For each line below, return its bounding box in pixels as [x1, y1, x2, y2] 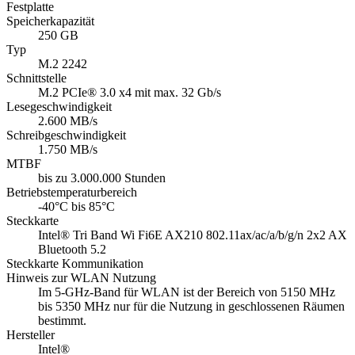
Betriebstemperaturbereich [6, 185, 137, 200]
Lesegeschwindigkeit [6, 100, 112, 114]
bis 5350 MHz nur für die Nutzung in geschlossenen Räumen [38, 300, 345, 314]
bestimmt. [38, 314, 86, 328]
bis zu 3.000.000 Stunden [38, 171, 166, 185]
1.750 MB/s [38, 143, 97, 157]
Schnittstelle [6, 71, 67, 86]
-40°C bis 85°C [38, 200, 115, 214]
